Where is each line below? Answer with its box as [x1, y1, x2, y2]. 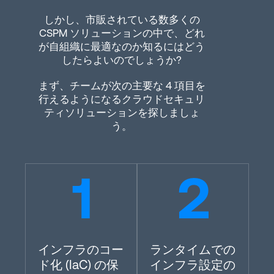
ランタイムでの [150, 242, 235, 257]
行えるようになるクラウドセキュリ [39, 93, 205, 105]
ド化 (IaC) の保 [38, 257, 119, 272]
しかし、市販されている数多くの [43, 13, 200, 26]
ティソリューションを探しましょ [43, 106, 200, 119]
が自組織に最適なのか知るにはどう [39, 40, 205, 53]
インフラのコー [38, 242, 124, 257]
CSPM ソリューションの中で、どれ [39, 27, 205, 39]
